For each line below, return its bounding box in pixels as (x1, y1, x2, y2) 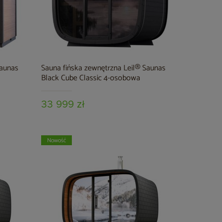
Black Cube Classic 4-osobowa (41, 71, 141, 85)
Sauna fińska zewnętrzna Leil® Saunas (41, 61, 166, 75)
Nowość (47, 136, 66, 145)
